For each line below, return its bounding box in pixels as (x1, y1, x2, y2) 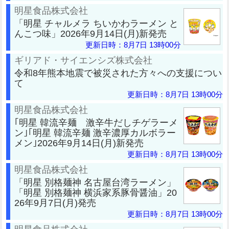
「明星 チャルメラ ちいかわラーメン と (14, 17, 178, 29)
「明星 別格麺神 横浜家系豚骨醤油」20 (14, 187, 177, 198)
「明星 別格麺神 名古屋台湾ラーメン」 (14, 176, 176, 188)
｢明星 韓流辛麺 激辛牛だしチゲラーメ (14, 117, 178, 128)
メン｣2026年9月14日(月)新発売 (14, 137, 144, 148)
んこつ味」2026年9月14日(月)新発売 (14, 28, 167, 39)
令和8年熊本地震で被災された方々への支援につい (14, 67, 222, 78)
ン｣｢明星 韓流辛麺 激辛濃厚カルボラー (14, 127, 176, 138)
